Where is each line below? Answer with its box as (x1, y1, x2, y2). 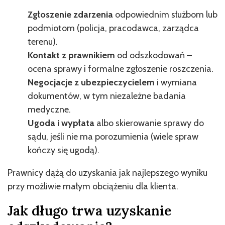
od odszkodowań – (117, 49, 192, 61)
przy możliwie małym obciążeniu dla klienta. (8, 180, 178, 192)
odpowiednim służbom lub (115, 9, 217, 20)
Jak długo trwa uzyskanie (8, 201, 172, 219)
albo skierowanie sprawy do (96, 117, 204, 129)
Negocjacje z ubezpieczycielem (28, 76, 157, 88)
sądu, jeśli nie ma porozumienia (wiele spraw (28, 131, 198, 142)
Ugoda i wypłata (28, 117, 96, 129)
